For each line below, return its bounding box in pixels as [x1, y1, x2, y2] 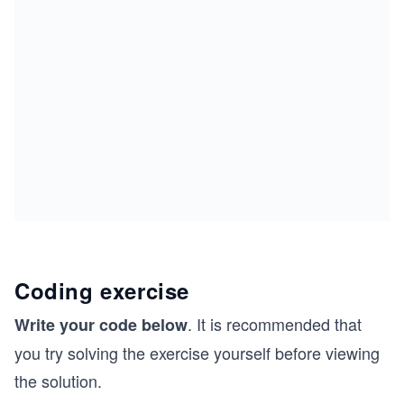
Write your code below [14, 313, 188, 337]
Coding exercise [14, 275, 189, 307]
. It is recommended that [188, 312, 362, 336]
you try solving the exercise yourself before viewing [14, 341, 380, 365]
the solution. [14, 369, 102, 393]
